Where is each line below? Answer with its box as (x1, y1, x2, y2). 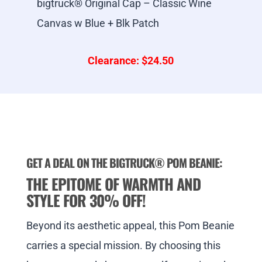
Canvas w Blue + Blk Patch (36, 17, 159, 30)
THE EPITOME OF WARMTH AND (26, 173, 201, 196)
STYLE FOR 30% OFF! (26, 189, 146, 212)
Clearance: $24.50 (88, 54, 174, 67)
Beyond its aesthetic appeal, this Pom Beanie (26, 219, 235, 232)
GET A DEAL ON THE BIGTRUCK (26, 154, 154, 172)
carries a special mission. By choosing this (26, 239, 220, 252)
